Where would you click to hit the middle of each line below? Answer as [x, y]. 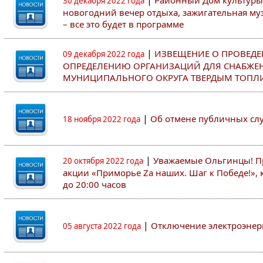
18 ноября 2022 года [102, 119]
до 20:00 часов [95, 184]
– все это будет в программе [123, 24]
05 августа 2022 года [102, 226]
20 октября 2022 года [103, 161]
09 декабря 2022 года [104, 54]
